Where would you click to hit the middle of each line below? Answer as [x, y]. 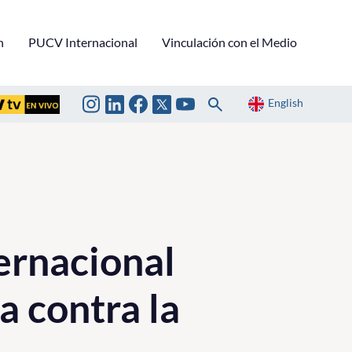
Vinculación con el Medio [229, 42]
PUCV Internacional [83, 42]
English [286, 103]
